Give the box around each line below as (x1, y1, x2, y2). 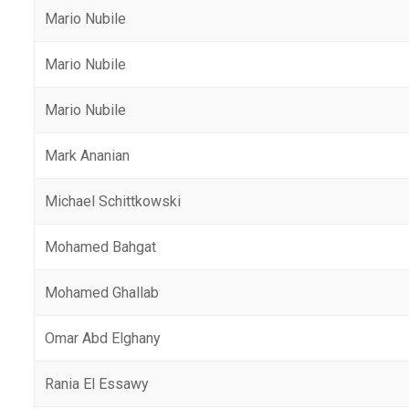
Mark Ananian (45, 147, 131, 164)
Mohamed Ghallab (45, 284, 160, 301)
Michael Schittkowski (45, 193, 182, 210)
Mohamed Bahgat (45, 238, 157, 256)
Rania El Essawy (45, 375, 150, 393)
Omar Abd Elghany (45, 330, 162, 347)
